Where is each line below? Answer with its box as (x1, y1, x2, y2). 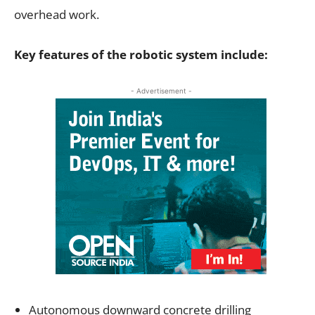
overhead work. (14, 6, 99, 22)
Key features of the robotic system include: (14, 46, 268, 63)
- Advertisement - (130, 86, 192, 95)
